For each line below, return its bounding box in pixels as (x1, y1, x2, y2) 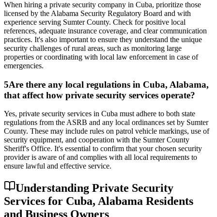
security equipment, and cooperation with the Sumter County (4, 136, 189, 144)
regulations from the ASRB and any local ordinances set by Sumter (4, 118, 208, 127)
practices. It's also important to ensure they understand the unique (4, 35, 202, 44)
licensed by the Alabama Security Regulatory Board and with (4, 9, 191, 17)
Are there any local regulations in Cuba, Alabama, (9, 79, 209, 90)
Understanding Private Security (15, 182, 173, 195)
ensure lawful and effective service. (4, 162, 111, 170)
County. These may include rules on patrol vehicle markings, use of (4, 127, 209, 136)
